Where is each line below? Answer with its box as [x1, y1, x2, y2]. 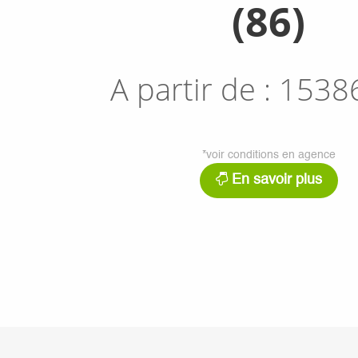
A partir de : [110, 68, 279, 110]
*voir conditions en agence [201, 149, 336, 161]
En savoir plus [227, 173, 322, 188]
